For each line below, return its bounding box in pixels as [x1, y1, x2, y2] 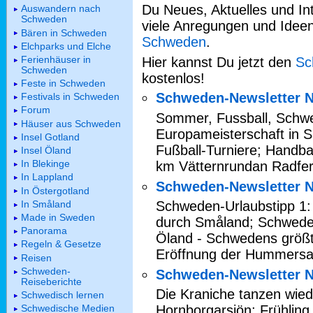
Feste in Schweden [21, 78, 105, 89]
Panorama [21, 225, 67, 237]
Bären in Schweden [21, 27, 107, 38]
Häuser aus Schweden [21, 117, 121, 129]
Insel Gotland [21, 131, 80, 143]
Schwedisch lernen [21, 289, 104, 300]
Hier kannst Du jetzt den [142, 54, 296, 70]
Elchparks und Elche [21, 40, 111, 52]
